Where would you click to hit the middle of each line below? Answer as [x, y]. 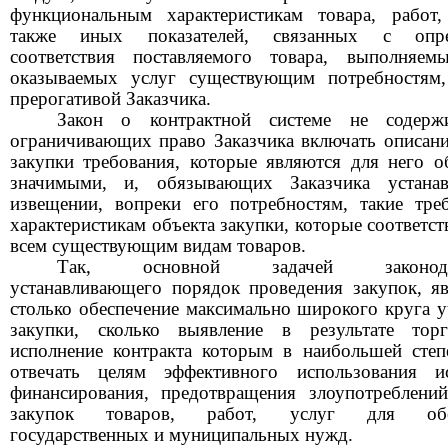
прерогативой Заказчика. [110, 98]
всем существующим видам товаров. [158, 245]
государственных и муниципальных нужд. [181, 434]
